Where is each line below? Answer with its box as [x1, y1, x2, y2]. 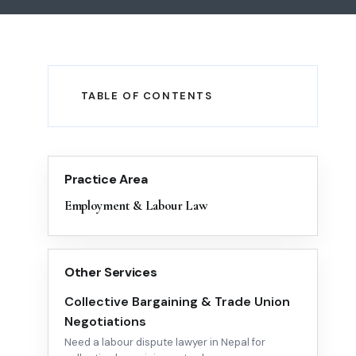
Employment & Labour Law [64, 197, 208, 215]
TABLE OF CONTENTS [77, 89, 213, 103]
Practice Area [64, 171, 148, 188]
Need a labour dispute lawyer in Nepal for [64, 335, 265, 350]
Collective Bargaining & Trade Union [64, 293, 290, 311]
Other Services [64, 264, 157, 281]
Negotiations [64, 313, 146, 331]
